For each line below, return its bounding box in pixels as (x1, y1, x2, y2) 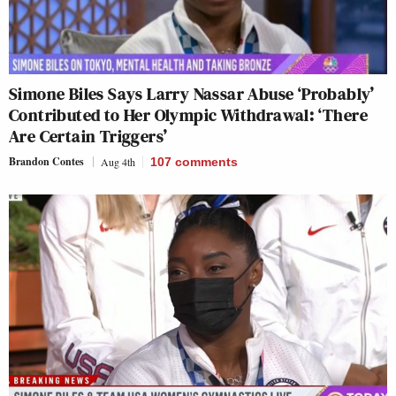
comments (175, 155, 238, 169)
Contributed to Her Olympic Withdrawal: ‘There (9, 103, 368, 127)
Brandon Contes (9, 154, 84, 169)
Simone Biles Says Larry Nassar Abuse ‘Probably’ (9, 81, 375, 106)
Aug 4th (101, 155, 135, 169)
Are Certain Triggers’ (9, 124, 168, 148)
